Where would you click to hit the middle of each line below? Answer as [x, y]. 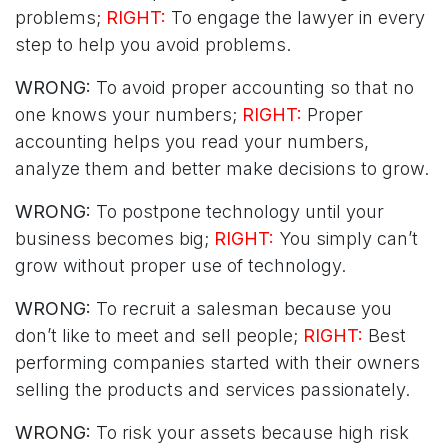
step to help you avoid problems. [153, 44]
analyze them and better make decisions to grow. [222, 168]
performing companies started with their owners [217, 362]
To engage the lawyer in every [295, 17]
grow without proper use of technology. [180, 265]
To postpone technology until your [237, 211]
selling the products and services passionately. [212, 389]
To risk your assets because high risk [250, 432]
